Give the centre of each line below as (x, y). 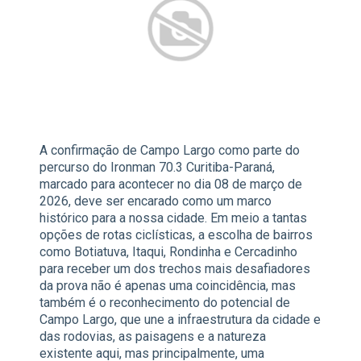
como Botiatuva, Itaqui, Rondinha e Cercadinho (168, 252)
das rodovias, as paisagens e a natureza (153, 337)
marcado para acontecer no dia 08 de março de (171, 185)
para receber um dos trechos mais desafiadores (175, 269)
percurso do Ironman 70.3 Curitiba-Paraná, (157, 168)
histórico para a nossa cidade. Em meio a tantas (173, 218)
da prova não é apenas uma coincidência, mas (168, 286)
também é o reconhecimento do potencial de (165, 303)
